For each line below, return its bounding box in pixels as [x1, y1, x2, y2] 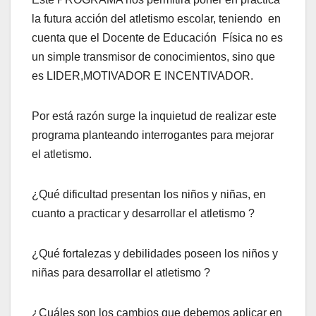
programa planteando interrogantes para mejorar [32, 128, 274, 141]
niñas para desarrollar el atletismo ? [32, 266, 210, 279]
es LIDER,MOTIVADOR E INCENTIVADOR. [32, 69, 253, 82]
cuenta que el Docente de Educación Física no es [32, 31, 283, 44]
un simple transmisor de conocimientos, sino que [32, 50, 275, 63]
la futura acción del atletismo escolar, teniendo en [32, 12, 281, 25]
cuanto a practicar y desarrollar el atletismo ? [32, 207, 255, 219]
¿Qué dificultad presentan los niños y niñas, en [32, 188, 266, 200]
